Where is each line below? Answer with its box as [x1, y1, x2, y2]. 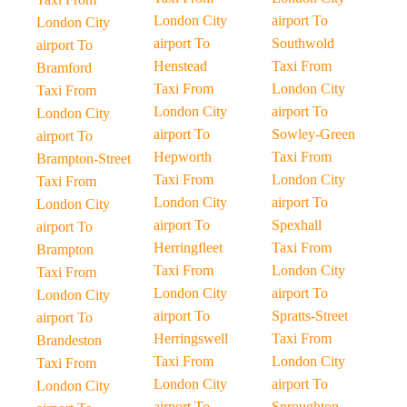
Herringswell [154, 331, 229, 346]
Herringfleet [154, 240, 223, 255]
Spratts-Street [271, 308, 348, 323]
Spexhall [271, 217, 322, 233]
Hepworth [154, 149, 213, 164]
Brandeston [36, 333, 102, 348]
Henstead [154, 58, 208, 74]
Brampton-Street [36, 151, 131, 166]
